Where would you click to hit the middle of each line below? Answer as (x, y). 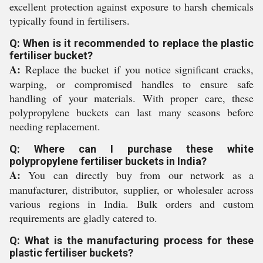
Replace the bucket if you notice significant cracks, (137, 69)
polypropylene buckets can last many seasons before (131, 112)
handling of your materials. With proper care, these (131, 98)
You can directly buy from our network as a (137, 175)
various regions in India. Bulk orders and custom (131, 204)
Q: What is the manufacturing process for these (131, 240)
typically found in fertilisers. (70, 21)
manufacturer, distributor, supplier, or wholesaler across (131, 190)
